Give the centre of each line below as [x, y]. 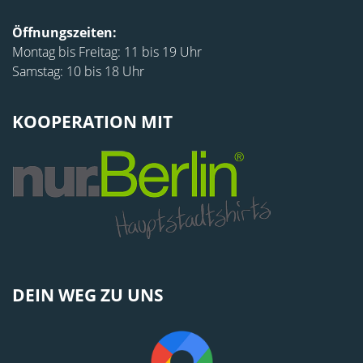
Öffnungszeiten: [64, 33]
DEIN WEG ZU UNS [88, 295]
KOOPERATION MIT [92, 122]
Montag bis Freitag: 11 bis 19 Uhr [107, 52]
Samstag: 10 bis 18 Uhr [78, 72]
